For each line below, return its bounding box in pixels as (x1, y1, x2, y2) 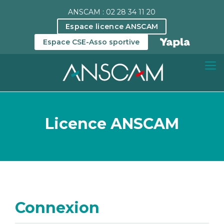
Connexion (15, 198, 99, 217)
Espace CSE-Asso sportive (43, 37, 140, 46)
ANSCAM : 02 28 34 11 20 (67, 7, 155, 16)
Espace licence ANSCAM (65, 22, 158, 31)
